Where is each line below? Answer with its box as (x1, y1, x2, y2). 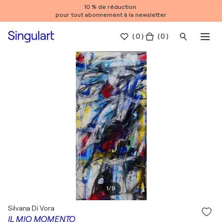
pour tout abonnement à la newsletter (55, 11, 166, 18)
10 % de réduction (84, 3, 138, 10)
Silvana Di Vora (8, 204, 55, 212)
